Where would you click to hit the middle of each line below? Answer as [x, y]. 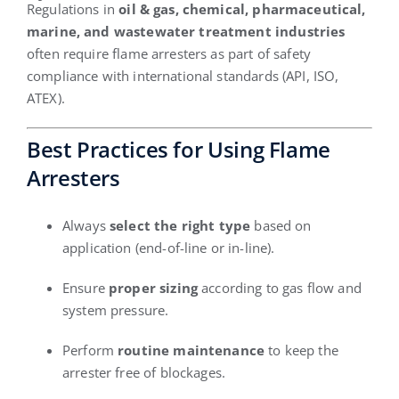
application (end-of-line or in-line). [168, 247]
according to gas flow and [280, 287]
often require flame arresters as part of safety [169, 53]
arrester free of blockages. [144, 372]
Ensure [85, 287]
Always [86, 225]
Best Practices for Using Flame [179, 150]
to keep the [301, 350]
